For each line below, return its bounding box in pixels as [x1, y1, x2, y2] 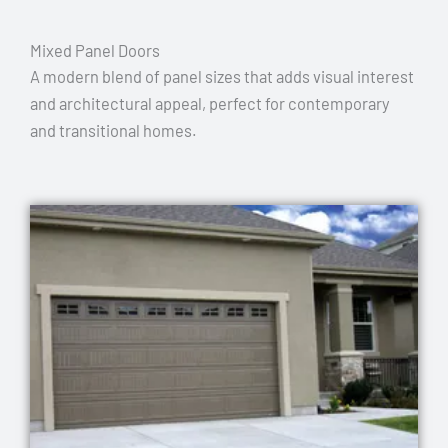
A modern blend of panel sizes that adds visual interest [30, 67, 414, 87]
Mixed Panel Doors [30, 41, 160, 61]
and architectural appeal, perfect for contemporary [30, 94, 390, 114]
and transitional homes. [30, 121, 197, 141]
